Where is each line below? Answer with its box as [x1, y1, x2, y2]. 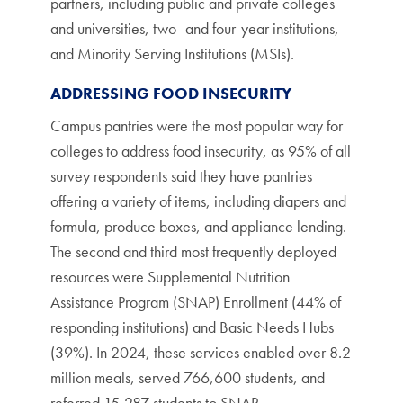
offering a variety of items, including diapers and [50, 191, 346, 211]
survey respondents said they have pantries [50, 166, 312, 186]
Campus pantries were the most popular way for [50, 115, 343, 136]
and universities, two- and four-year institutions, [50, 18, 339, 39]
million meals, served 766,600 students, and [50, 367, 325, 388]
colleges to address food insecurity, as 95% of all [50, 140, 351, 161]
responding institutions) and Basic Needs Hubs [50, 317, 334, 337]
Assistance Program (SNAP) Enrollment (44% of [50, 291, 341, 312]
